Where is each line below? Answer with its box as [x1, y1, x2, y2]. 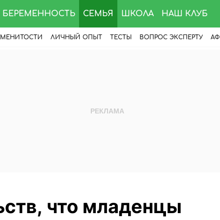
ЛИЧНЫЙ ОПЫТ [51, 34, 102, 41]
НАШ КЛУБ [162, 9, 208, 18]
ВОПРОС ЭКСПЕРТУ [139, 34, 203, 41]
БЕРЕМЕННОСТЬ [2, 9, 75, 18]
